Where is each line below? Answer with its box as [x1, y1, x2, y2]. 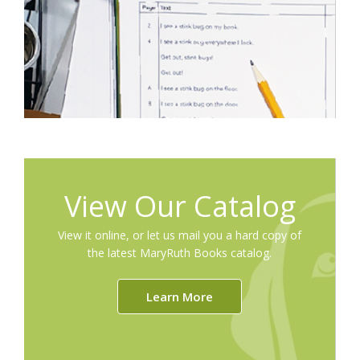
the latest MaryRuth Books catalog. [88, 244, 272, 260]
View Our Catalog [63, 186, 296, 226]
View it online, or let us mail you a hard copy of [58, 227, 301, 243]
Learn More [146, 288, 213, 305]
